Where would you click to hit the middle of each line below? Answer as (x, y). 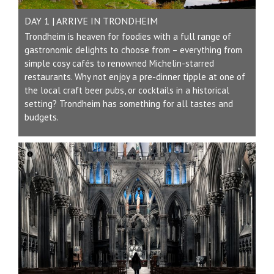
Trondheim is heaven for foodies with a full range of (128, 37)
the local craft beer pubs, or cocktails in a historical (127, 91)
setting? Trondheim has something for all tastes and (129, 104)
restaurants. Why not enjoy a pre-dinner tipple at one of (135, 77)
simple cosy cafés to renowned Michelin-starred (119, 64)
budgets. (42, 117)
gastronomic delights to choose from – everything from (133, 50)
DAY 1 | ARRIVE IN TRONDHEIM (91, 21)
